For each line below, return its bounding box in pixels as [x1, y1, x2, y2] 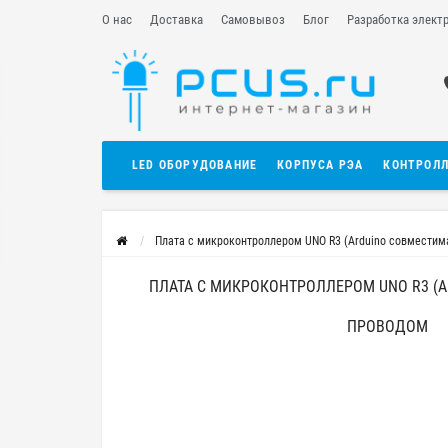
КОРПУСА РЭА [277, 158, 364, 173]
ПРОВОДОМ [346, 317, 428, 337]
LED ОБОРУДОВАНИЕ [132, 158, 258, 173]
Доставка [150, 12, 203, 27]
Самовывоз [221, 12, 285, 27]
